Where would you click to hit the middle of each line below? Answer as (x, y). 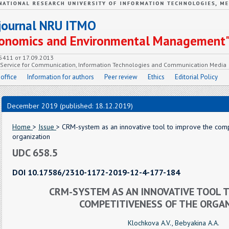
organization (31, 136)
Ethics (156, 77)
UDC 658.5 (35, 153)
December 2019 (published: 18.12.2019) (70, 106)
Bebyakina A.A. (197, 223)
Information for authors (61, 77)
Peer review (121, 77)
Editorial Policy (196, 77)
